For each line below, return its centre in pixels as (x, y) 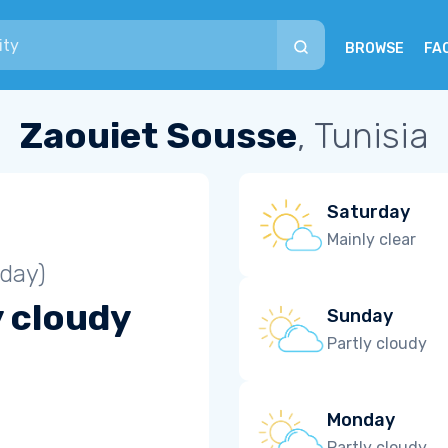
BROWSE (374, 48)
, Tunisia (362, 135)
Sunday (360, 315)
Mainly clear (371, 239)
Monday (361, 419)
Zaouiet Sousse (158, 135)
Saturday (368, 211)
